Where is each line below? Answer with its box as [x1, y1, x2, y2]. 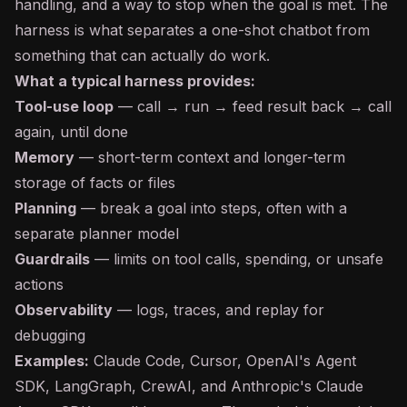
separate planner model [15, 224, 179, 243]
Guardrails [15, 250, 90, 268]
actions [15, 275, 64, 293]
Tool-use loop [15, 97, 114, 115]
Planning [15, 199, 76, 217]
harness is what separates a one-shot [15, 21, 279, 39]
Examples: [15, 352, 89, 370]
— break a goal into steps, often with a [76, 199, 347, 217]
